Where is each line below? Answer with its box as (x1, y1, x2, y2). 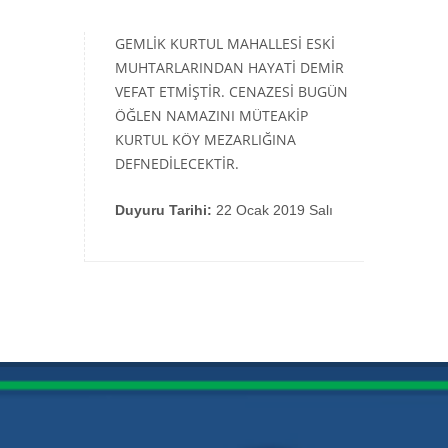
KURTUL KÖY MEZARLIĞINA (115, 130, 296, 149)
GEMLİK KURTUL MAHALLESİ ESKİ (115, 34, 335, 53)
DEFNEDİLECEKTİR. (115, 154, 239, 173)
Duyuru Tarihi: (115, 202, 212, 218)
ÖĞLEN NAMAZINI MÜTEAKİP (115, 106, 308, 125)
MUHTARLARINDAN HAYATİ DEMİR (115, 58, 344, 77)
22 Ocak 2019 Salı (212, 202, 333, 218)
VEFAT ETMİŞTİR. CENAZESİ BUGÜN (115, 82, 348, 101)
